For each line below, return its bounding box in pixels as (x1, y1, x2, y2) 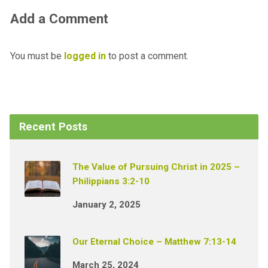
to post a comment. (105, 50, 188, 62)
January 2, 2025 (72, 199, 141, 211)
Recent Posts (19, 120, 87, 133)
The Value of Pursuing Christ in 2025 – (72, 162, 240, 173)
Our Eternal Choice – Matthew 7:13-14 (72, 236, 236, 248)
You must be (10, 50, 64, 62)
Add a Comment (10, 11, 108, 27)
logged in (63, 50, 106, 62)
